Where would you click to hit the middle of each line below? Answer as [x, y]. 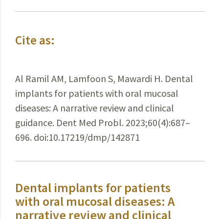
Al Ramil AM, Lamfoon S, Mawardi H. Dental [104, 78]
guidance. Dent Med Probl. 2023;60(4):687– [103, 122]
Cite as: [35, 40]
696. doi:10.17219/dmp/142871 [77, 137]
